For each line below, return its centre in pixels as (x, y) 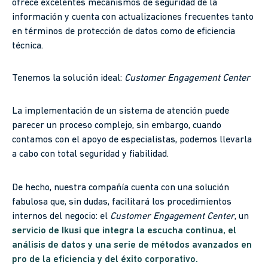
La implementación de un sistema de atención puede (121, 112)
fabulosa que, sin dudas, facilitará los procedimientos (122, 202)
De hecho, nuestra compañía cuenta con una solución (121, 188)
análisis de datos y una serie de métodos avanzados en (132, 246)
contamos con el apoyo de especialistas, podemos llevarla (132, 140)
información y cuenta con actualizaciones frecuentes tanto (133, 17)
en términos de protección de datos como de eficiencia (124, 31)
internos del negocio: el (61, 217)
